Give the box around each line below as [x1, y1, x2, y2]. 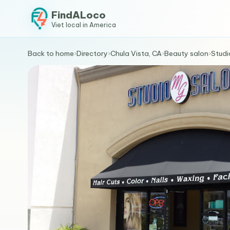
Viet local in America [51, 21, 116, 29]
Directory [76, 49, 108, 58]
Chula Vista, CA [110, 49, 162, 58]
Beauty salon [164, 49, 208, 58]
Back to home [27, 49, 74, 58]
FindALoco [51, 8, 106, 21]
